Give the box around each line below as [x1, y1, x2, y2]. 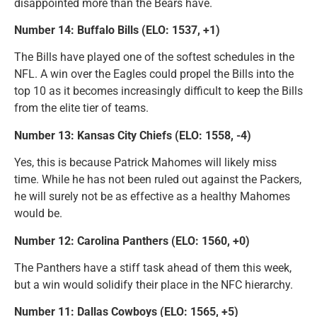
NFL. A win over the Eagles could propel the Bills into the [14, 67, 294, 81]
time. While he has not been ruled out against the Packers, [14, 173, 301, 187]
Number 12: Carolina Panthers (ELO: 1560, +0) [14, 234, 250, 248]
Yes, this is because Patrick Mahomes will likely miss [14, 156, 277, 170]
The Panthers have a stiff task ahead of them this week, [14, 260, 292, 275]
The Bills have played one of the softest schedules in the [14, 50, 294, 64]
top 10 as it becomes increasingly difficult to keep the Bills [14, 84, 303, 98]
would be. [14, 207, 62, 221]
